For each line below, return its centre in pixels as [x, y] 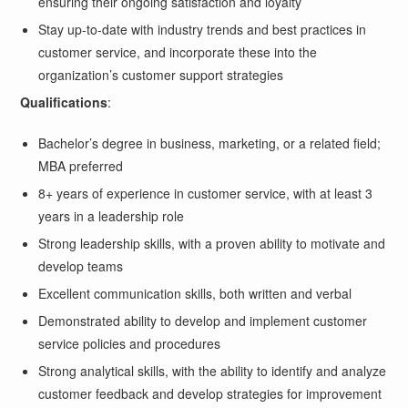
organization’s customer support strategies [161, 74]
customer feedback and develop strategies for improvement [210, 393]
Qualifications [64, 102]
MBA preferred [81, 165]
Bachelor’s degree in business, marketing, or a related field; [210, 143]
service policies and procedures [130, 343]
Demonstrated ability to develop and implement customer [203, 320]
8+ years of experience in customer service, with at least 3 [206, 193]
